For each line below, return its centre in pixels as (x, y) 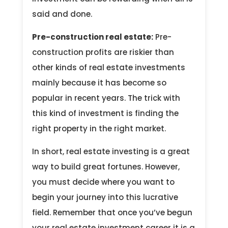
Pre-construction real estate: (92, 37)
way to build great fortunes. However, (106, 166)
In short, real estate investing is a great (111, 151)
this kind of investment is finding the (105, 113)
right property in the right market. (100, 128)
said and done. (63, 14)
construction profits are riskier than (103, 52)
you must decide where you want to (103, 182)
